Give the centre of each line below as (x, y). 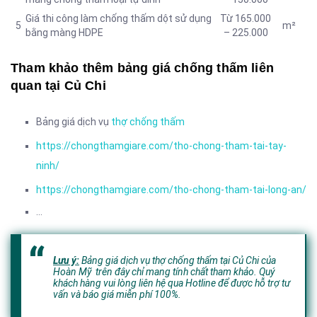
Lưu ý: (66, 261)
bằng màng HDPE (64, 33)
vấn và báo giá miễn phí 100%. (117, 295)
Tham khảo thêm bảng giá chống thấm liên (143, 68)
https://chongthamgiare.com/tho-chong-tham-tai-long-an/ (171, 190)
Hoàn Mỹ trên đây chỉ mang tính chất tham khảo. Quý (164, 272)
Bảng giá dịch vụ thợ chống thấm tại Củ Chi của (178, 261)
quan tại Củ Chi (58, 86)
